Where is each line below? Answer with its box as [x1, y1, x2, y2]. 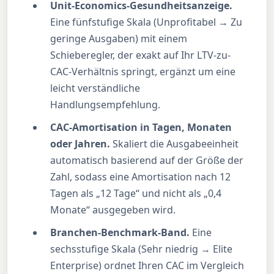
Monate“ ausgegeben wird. [50, 203, 176, 217]
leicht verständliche [50, 81, 141, 95]
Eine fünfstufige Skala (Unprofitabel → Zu [50, 15, 243, 29]
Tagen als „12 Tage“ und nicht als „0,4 [50, 187, 222, 201]
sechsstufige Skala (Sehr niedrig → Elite [50, 242, 233, 256]
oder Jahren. [50, 137, 111, 151]
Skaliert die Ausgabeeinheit [110, 137, 239, 151]
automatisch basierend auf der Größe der [50, 154, 244, 168]
